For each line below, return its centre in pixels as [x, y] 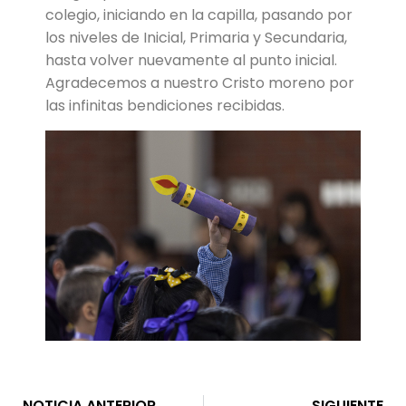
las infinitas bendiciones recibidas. [165, 106]
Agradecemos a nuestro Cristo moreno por [200, 83]
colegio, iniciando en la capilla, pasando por [199, 15]
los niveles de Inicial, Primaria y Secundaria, [196, 38]
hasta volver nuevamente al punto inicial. [191, 61]
